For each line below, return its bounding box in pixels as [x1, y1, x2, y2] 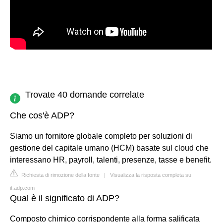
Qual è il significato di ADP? [10, 193, 119, 203]
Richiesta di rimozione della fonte [20, 171, 100, 178]
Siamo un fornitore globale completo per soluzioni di [10, 131, 192, 140]
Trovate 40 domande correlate [25, 89, 144, 100]
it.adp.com [10, 184, 35, 191]
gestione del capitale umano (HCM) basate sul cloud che [10, 143, 209, 152]
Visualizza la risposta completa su [110, 171, 191, 178]
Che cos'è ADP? [10, 110, 74, 120]
